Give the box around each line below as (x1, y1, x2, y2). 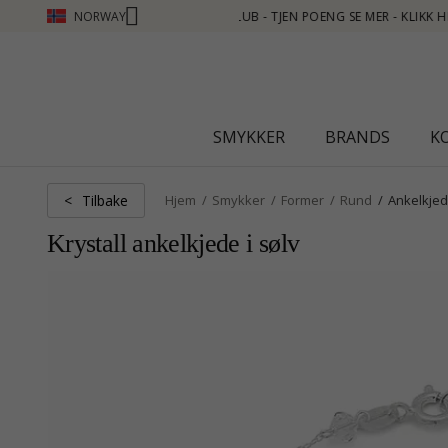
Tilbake (82, 190, 128, 210)
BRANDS (325, 126, 390, 148)
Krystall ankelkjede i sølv (47, 229, 300, 258)
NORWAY (74, 7, 126, 25)
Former (281, 191, 324, 209)
